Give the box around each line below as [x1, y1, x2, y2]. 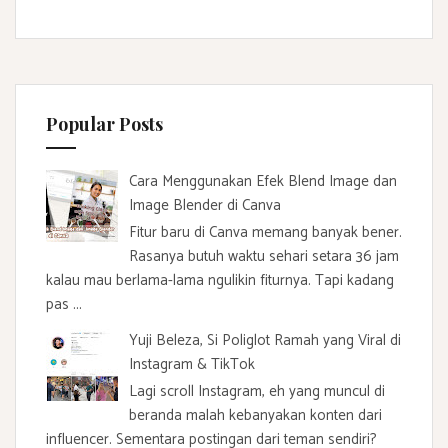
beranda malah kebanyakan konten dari [129, 403, 382, 429]
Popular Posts [46, 112, 163, 137]
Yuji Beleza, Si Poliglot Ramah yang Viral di [129, 328, 401, 354]
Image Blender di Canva [129, 193, 281, 219]
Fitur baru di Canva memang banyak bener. [129, 220, 402, 246]
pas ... [46, 292, 82, 318]
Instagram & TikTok [129, 352, 255, 378]
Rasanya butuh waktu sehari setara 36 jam [129, 244, 399, 270]
